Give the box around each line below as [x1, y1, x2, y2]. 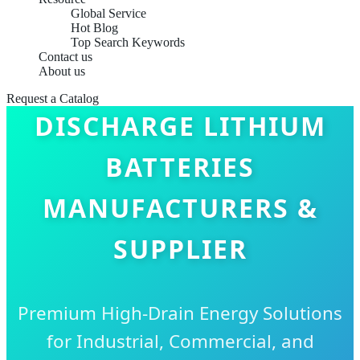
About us [39, 64, 85, 78]
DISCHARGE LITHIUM [34, 108, 326, 143]
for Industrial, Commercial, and [46, 329, 314, 354]
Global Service [71, 6, 146, 20]
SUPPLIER [112, 231, 247, 266]
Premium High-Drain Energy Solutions [18, 301, 342, 325]
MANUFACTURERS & [42, 190, 318, 225]
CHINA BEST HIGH [55, 67, 305, 102]
